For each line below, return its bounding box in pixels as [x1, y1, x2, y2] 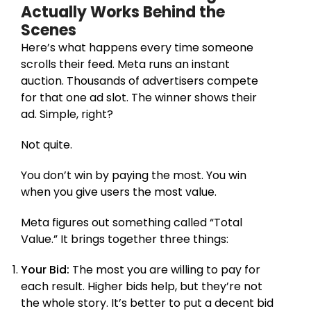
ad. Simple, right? [21, 106, 113, 122]
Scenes [21, 19, 76, 41]
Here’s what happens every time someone [21, 39, 253, 56]
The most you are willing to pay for [72, 261, 260, 278]
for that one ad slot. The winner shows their [21, 89, 257, 106]
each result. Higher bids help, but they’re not [21, 278, 262, 294]
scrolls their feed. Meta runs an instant [21, 56, 230, 72]
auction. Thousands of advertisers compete [21, 72, 258, 89]
